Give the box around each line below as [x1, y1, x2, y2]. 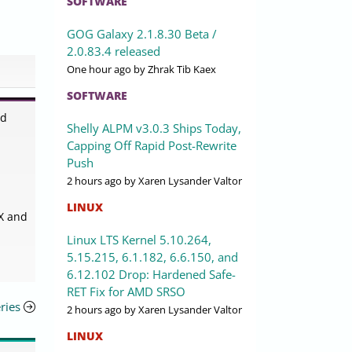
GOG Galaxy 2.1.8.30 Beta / [67, 26, 217, 42]
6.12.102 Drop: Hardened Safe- [67, 266, 236, 283]
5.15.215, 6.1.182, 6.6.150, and [67, 249, 238, 266]
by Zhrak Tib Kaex [131, 62, 216, 77]
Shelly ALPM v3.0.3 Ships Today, [67, 120, 241, 137]
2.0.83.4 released [67, 43, 160, 60]
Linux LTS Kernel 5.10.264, [67, 232, 211, 248]
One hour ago [67, 62, 131, 77]
